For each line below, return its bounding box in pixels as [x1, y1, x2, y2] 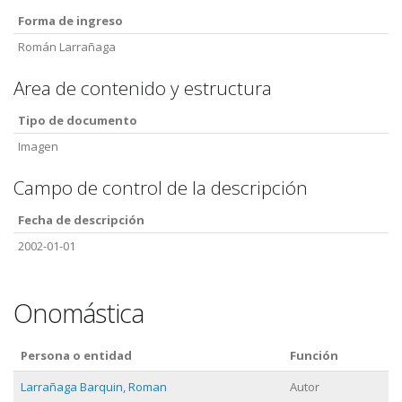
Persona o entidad [21, 347, 132, 363]
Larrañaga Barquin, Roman [21, 379, 167, 395]
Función [290, 347, 338, 363]
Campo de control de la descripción [13, 175, 308, 200]
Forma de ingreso [18, 13, 123, 29]
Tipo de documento [18, 112, 137, 128]
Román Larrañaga [18, 39, 116, 55]
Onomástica [13, 295, 144, 330]
